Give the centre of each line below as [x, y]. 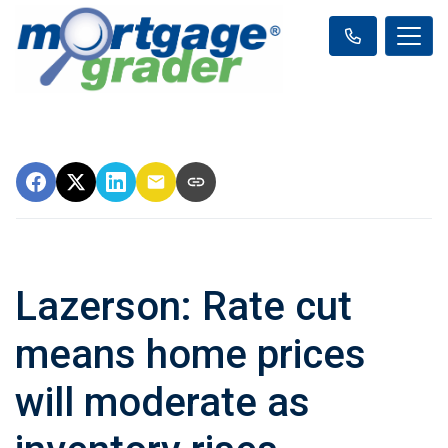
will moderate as [162, 403]
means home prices [190, 355]
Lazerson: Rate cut [183, 307]
